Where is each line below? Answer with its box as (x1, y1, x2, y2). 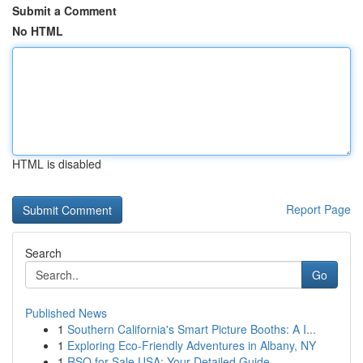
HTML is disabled (12, 156, 101, 172)
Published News (25, 305, 107, 321)
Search (25, 245, 62, 261)
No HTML (12, 23, 63, 39)
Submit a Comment (12, 2, 117, 19)
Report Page (286, 201, 351, 217)
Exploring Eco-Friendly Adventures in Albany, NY (67, 337, 316, 353)
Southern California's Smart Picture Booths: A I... (67, 321, 316, 337)
